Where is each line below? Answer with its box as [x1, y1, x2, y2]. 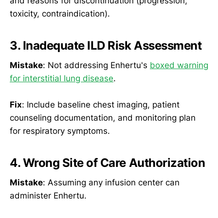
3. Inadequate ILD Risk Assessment [10, 38, 202, 53]
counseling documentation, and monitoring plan [10, 112, 196, 123]
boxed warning [150, 60, 208, 70]
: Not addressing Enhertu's [43, 60, 150, 70]
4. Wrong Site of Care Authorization [10, 156, 205, 170]
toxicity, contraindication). [10, 9, 110, 19]
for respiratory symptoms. [10, 126, 110, 136]
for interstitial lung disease [10, 73, 113, 83]
